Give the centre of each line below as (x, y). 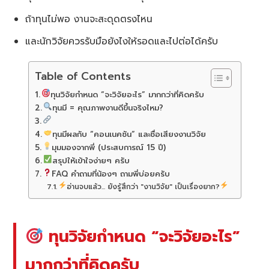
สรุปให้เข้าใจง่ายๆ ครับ (91, 161)
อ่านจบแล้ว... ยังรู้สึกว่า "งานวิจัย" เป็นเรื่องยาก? (144, 187)
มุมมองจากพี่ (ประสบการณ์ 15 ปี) (109, 148)
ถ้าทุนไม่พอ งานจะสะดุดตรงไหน (89, 19)
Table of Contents (83, 76)
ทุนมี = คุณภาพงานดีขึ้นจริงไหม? (108, 108)
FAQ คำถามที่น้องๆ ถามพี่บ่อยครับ (111, 174)
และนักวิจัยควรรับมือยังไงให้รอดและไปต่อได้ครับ (122, 41)
